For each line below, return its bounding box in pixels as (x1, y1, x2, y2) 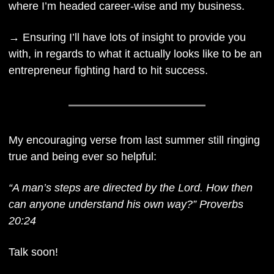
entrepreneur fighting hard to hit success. (9, 64, 208, 76)
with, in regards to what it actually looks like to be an (9, 47, 262, 60)
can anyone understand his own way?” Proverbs (9, 198, 243, 210)
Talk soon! (9, 245, 58, 258)
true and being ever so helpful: (9, 150, 160, 163)
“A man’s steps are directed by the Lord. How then (9, 181, 253, 194)
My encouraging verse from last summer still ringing (9, 133, 260, 146)
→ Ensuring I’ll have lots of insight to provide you (9, 31, 246, 43)
